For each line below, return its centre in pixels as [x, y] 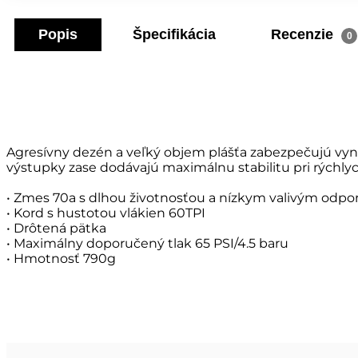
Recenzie [304, 35]
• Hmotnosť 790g [61, 259]
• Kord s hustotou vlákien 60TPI [106, 213]
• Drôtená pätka [56, 229]
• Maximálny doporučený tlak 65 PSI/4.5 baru [147, 244]
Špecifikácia [174, 35]
